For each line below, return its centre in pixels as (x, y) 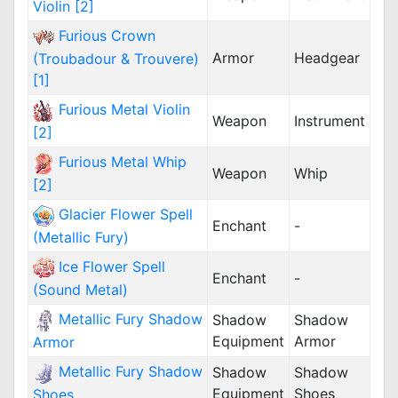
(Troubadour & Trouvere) (116, 58)
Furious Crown (107, 36)
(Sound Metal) (80, 289)
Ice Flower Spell (112, 267)
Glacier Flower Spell (126, 214)
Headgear (327, 58)
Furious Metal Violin (124, 109)
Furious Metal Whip (123, 162)
